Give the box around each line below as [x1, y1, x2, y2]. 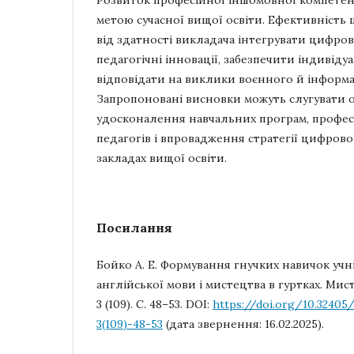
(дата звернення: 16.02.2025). [163, 317, 324, 331]
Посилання [96, 220, 172, 235]
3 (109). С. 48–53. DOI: [96, 297, 213, 311]
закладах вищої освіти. [96, 151, 227, 165]
